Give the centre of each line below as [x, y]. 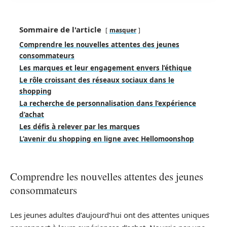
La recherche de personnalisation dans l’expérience [108, 104]
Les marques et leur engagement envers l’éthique [105, 68]
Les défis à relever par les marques [80, 127]
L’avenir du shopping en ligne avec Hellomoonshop [107, 139]
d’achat [32, 115]
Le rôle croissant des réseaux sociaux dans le [97, 80]
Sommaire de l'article [60, 30]
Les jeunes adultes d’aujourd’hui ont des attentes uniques [110, 215]
